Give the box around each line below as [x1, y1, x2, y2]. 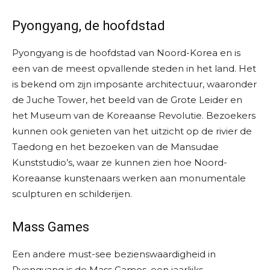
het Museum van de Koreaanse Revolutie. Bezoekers [12, 110, 256, 122]
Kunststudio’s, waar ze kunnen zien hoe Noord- [12, 157, 227, 169]
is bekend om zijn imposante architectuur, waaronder [12, 78, 257, 90]
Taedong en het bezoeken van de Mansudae [12, 141, 219, 153]
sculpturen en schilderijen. [12, 188, 132, 200]
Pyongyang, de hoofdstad [12, 18, 165, 34]
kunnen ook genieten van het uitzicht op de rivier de [12, 125, 252, 137]
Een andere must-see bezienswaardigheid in [12, 248, 216, 260]
